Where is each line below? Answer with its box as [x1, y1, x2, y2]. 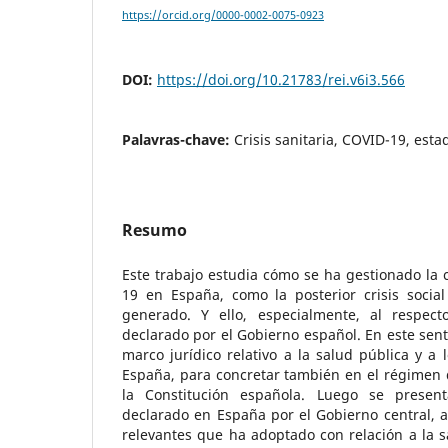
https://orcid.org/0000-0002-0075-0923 [122, 8, 324, 23]
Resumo [122, 219, 187, 242]
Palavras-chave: [122, 130, 234, 150]
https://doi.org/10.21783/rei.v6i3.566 [157, 70, 405, 90]
